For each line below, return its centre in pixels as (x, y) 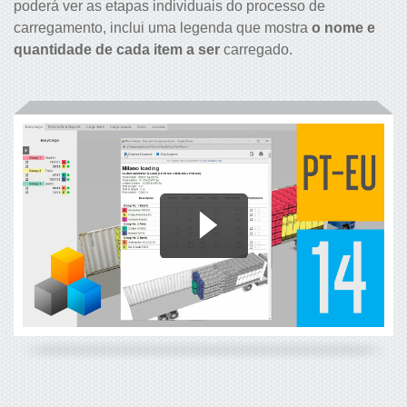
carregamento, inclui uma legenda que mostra (163, 27)
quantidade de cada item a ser (117, 49)
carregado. (256, 49)
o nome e (343, 27)
